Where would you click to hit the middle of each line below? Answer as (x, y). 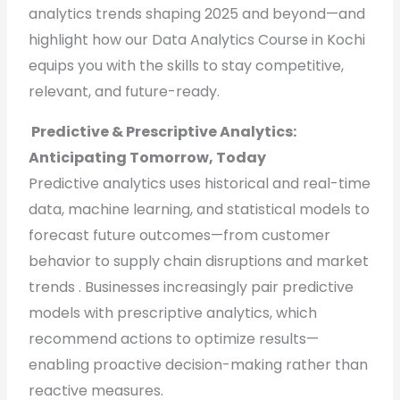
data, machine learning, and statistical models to (200, 209)
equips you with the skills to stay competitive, (187, 66)
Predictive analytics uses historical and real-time (200, 183)
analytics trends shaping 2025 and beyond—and (197, 14)
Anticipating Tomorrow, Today (148, 158)
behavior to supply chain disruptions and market (199, 261)
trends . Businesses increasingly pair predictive (192, 287)
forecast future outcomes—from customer (180, 235)
